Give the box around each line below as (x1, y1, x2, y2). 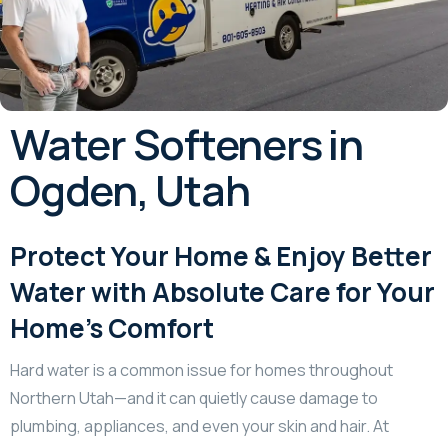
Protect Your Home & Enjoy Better (10, 237, 432, 274)
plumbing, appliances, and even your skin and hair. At (10, 414, 389, 437)
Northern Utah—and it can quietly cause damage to (10, 386, 378, 409)
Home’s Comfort (10, 309, 214, 346)
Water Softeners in (10, 114, 363, 173)
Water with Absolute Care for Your (10, 273, 435, 310)
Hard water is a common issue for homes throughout (10, 358, 393, 381)
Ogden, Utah (10, 160, 250, 219)
